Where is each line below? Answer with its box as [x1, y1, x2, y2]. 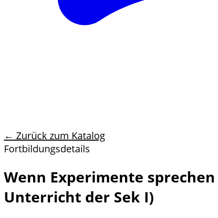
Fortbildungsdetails [4, 142, 90, 155]
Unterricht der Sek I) [4, 187, 154, 207]
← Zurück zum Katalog [4, 128, 105, 142]
